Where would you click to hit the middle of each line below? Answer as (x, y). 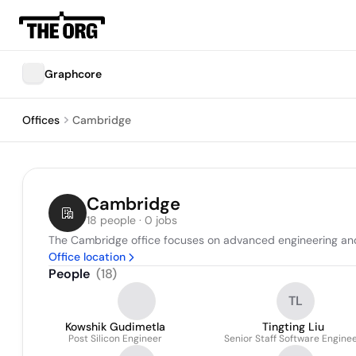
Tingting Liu (293, 327)
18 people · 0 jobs (132, 220)
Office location (87, 257)
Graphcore (73, 74)
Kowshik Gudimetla (115, 327)
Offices (41, 120)
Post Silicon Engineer (115, 339)
